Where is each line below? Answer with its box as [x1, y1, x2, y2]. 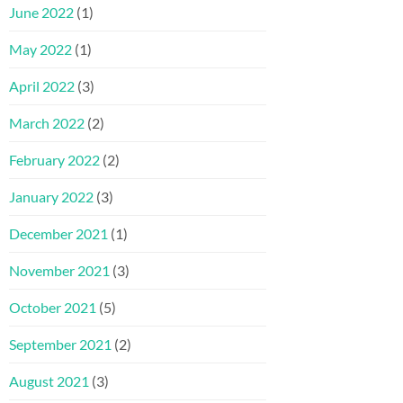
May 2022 [9, 40, 72, 58]
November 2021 [9, 262, 110, 280]
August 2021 [9, 372, 89, 390]
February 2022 [9, 151, 100, 169]
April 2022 [9, 77, 75, 95]
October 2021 [9, 299, 96, 317]
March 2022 [9, 114, 85, 132]
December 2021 [9, 225, 108, 243]
